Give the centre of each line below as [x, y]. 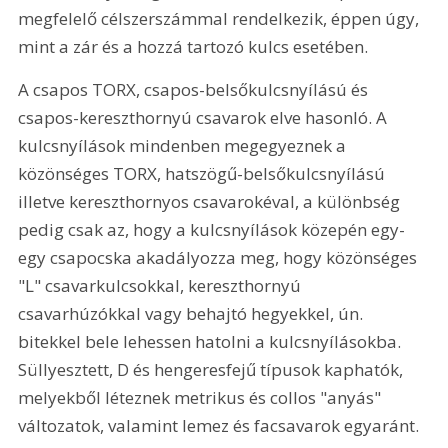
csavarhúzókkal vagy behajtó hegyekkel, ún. [193, 314]
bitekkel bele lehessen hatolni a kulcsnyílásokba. [212, 342]
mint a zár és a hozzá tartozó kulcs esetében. [195, 46]
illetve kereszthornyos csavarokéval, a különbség [211, 202]
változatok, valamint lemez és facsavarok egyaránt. [221, 426]
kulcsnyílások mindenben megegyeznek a [184, 146]
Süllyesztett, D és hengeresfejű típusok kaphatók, [213, 370]
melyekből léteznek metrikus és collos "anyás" [202, 398]
